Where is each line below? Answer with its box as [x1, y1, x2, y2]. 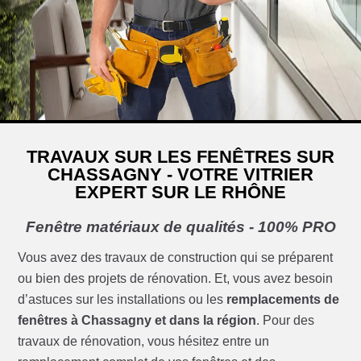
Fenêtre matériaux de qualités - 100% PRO [25, 218, 336, 236]
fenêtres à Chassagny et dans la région [18, 313, 257, 328]
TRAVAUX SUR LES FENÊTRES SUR [27, 147, 334, 168]
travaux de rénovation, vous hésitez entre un [18, 334, 270, 349]
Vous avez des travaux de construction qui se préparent [18, 251, 334, 265]
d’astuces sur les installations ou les [18, 293, 227, 307]
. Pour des [256, 313, 315, 328]
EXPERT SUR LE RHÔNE [75, 182, 286, 203]
